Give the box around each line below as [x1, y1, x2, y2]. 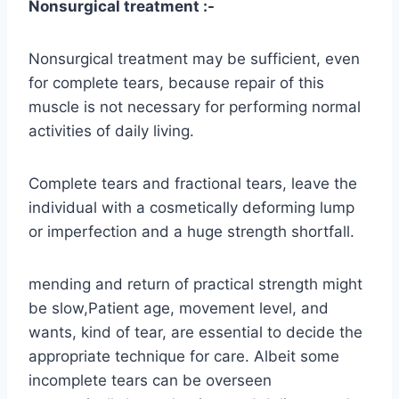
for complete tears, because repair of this [28, 73, 324, 92]
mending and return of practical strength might [28, 274, 362, 293]
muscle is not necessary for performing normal [28, 97, 361, 116]
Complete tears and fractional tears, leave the [28, 174, 357, 192]
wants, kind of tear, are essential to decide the [28, 322, 362, 341]
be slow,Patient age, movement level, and [28, 298, 329, 317]
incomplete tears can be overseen [28, 370, 272, 389]
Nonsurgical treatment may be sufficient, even [28, 49, 360, 68]
